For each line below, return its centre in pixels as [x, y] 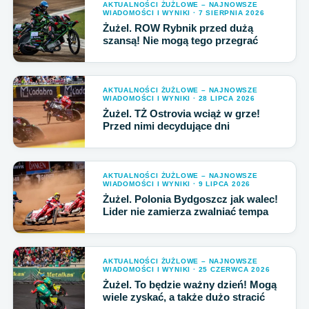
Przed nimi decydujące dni [166, 126]
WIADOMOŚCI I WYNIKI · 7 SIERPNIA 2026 [184, 13]
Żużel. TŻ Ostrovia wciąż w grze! [181, 113]
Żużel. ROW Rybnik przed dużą [178, 28]
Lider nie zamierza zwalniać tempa [186, 211]
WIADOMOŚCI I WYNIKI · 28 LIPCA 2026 [179, 98]
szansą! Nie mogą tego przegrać [180, 40]
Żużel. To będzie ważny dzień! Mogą [190, 285]
